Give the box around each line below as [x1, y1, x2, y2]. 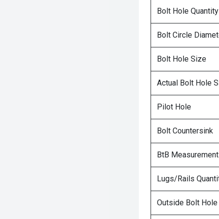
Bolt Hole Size [157, 54, 206, 64]
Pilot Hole [157, 102, 191, 111]
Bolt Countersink [157, 126, 213, 135]
